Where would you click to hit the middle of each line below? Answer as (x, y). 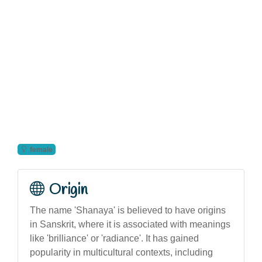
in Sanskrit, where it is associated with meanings (130, 224)
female (41, 149)
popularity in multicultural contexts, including (121, 252)
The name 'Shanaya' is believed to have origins (128, 210)
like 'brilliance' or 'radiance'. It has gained (114, 238)
